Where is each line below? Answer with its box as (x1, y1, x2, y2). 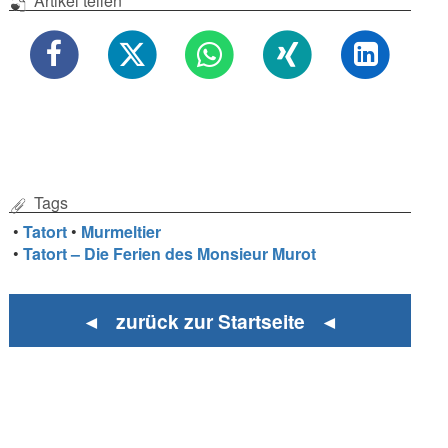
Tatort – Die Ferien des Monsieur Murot (23, 242, 317, 266)
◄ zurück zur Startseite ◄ (81, 306, 339, 335)
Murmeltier (81, 220, 162, 244)
